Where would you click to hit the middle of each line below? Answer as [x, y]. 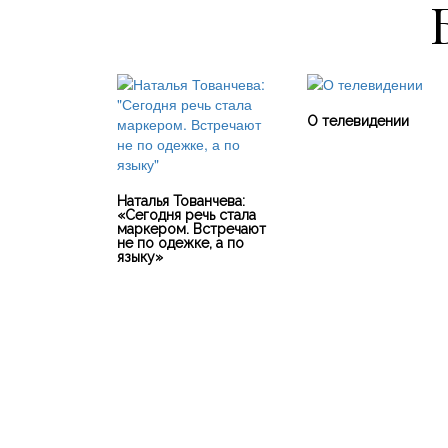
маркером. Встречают [191, 229]
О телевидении [358, 121]
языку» [140, 257]
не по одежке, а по [180, 243]
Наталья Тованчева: [181, 201]
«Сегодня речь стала [186, 215]
